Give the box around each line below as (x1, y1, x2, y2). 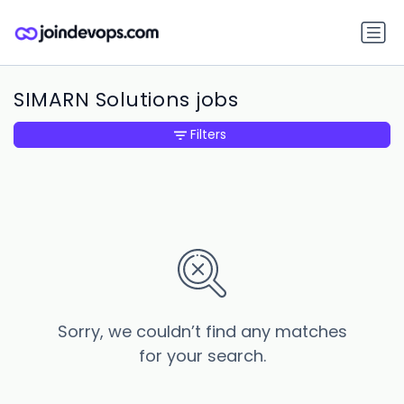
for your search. (138, 344, 266, 368)
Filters (190, 125, 226, 144)
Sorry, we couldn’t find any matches (57, 320, 347, 344)
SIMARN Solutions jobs (14, 86, 239, 115)
